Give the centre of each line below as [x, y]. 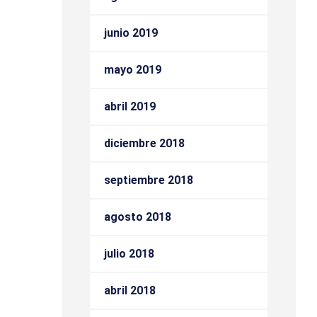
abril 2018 [130, 290]
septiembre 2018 [149, 180]
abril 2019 [130, 106]
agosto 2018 [138, 217]
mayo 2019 [133, 70]
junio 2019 [131, 33]
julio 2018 [129, 254]
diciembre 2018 [144, 143]
